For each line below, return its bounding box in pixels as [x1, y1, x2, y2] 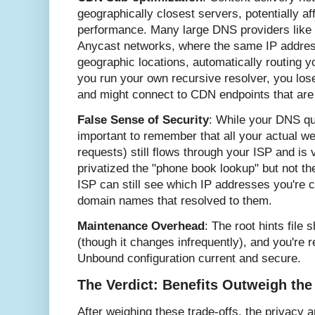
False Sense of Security [77, 112, 209, 127]
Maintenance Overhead [77, 219, 205, 233]
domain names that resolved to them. [77, 193, 272, 207]
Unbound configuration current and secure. [77, 252, 301, 266]
